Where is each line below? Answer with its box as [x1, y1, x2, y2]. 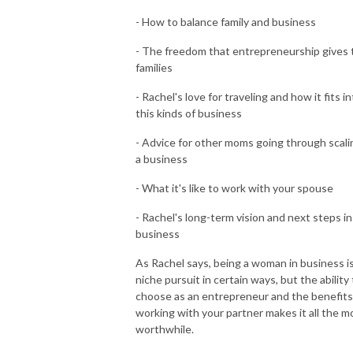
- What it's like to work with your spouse [136, 180, 333, 195]
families [136, 60, 173, 74]
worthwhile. [136, 321, 194, 336]
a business [136, 151, 188, 165]
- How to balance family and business [136, 14, 316, 28]
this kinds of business [136, 106, 242, 120]
